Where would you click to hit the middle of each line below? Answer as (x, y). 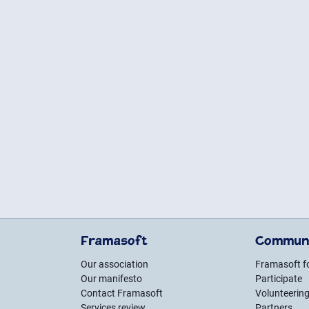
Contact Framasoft (122, 293)
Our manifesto (111, 279)
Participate (279, 279)
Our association (114, 264)
